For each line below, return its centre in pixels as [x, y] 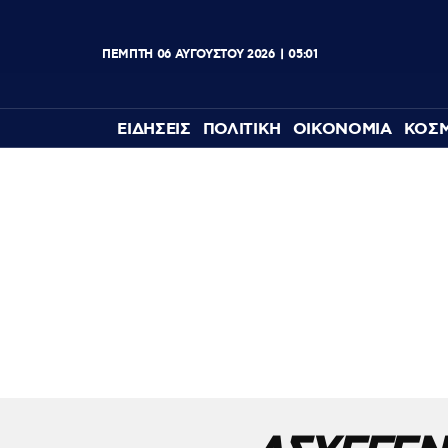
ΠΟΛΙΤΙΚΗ [241, 130]
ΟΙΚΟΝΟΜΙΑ [342, 130]
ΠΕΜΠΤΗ [127, 54]
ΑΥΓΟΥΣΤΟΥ [209, 54]
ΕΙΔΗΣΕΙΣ [154, 130]
